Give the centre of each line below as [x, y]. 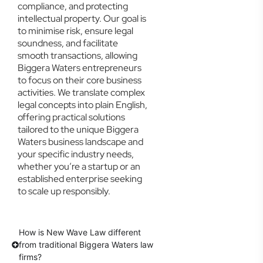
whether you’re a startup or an [79, 166]
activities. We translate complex [81, 92]
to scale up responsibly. [64, 191]
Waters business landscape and [80, 142]
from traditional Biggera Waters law [86, 245]
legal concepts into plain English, [82, 105]
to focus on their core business [80, 80]
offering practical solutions [71, 117]
